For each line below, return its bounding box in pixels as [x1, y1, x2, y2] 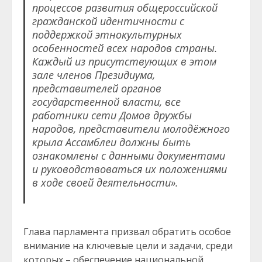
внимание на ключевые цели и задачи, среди [23, 239, 233, 252]
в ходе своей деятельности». [32, 175, 178, 189]
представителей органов [32, 81, 161, 95]
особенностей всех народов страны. [32, 40, 218, 55]
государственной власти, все [32, 94, 181, 109]
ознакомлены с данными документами [32, 148, 225, 163]
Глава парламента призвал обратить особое [23, 225, 231, 238]
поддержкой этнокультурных [32, 27, 182, 42]
